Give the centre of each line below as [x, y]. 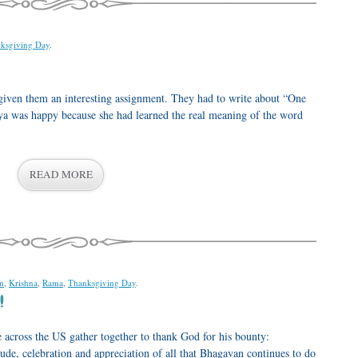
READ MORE [61, 174]
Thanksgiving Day [102, 282]
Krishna [23, 282]
